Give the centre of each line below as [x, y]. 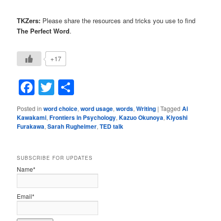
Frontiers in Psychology [83, 117]
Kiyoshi [177, 117]
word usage [97, 108]
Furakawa [31, 126]
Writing [146, 108]
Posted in [30, 108]
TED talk [112, 126]
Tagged [171, 108]
